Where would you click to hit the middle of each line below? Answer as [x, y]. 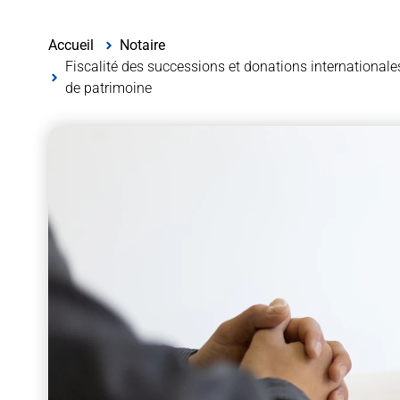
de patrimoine [108, 87]
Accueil [71, 45]
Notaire [142, 45]
